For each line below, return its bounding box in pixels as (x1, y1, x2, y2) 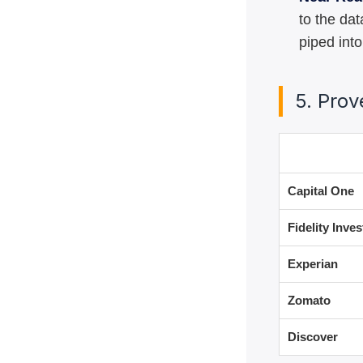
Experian (288, 257, 338, 271)
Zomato (288, 293, 331, 307)
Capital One (288, 184, 354, 198)
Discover (288, 330, 338, 344)
